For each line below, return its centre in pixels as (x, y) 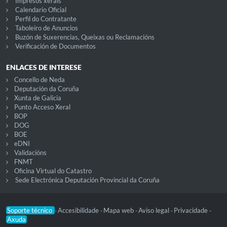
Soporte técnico (30, 210)
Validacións (30, 152)
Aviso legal (155, 210)
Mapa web (119, 210)
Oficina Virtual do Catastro (53, 171)
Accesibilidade (79, 210)
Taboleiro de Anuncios (46, 28)
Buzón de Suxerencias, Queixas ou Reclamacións (85, 37)
